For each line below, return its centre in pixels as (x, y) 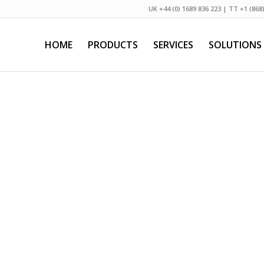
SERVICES (173, 45)
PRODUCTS (113, 45)
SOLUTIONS (235, 45)
